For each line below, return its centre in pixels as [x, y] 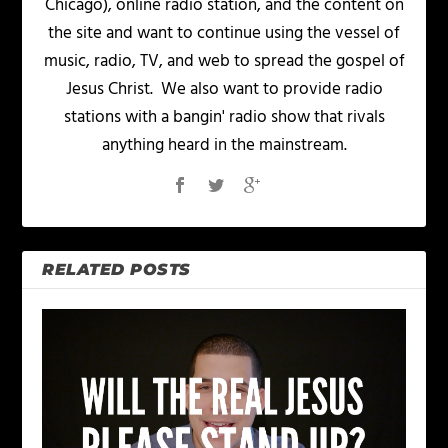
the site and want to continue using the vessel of [224, 34]
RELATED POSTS [116, 270]
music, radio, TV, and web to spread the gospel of [224, 62]
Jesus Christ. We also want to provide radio [224, 90]
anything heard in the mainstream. [224, 146]
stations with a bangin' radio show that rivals [224, 118]
